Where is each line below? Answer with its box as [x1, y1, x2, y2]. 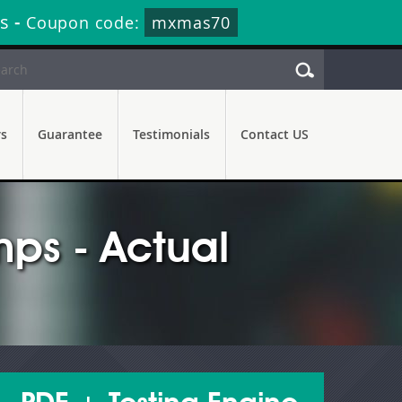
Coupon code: [26, 12, 145, 33]
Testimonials [133, 126, 210, 143]
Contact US [240, 126, 309, 143]
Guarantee [38, 126, 102, 143]
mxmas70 [152, 12, 232, 33]
